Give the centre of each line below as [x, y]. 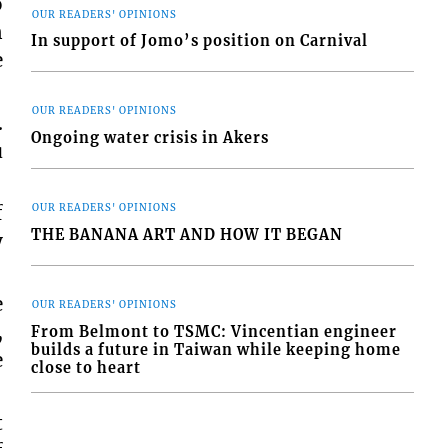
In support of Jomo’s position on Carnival [200, 40]
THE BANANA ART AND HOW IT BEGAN [187, 234]
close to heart [86, 367]
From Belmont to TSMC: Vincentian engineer [214, 331]
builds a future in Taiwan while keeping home [216, 349]
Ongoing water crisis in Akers [150, 137]
